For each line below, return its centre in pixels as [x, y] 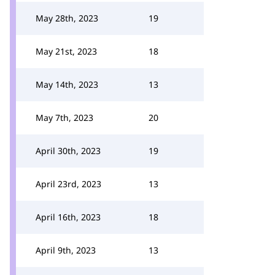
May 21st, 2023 [66, 51]
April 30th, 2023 [68, 151]
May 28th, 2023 [67, 18]
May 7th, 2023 [64, 118]
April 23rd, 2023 [68, 184]
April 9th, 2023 [66, 250]
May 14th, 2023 [67, 84]
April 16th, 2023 [68, 217]
